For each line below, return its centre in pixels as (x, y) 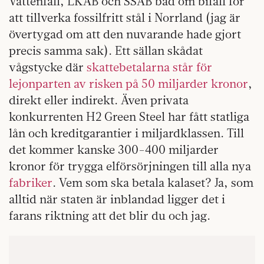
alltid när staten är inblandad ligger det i (117, 199)
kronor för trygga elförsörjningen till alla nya (130, 166)
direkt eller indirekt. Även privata (99, 100)
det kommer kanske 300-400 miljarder (114, 150)
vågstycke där (48, 67)
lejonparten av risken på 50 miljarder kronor (128, 84)
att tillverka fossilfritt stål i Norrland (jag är (125, 18)
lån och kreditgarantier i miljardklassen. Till (126, 133)
